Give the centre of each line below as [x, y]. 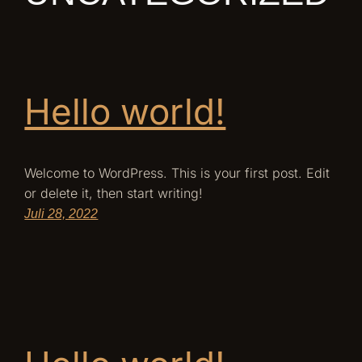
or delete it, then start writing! [114, 193]
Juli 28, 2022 [61, 213]
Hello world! [125, 112]
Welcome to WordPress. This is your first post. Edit [177, 173]
